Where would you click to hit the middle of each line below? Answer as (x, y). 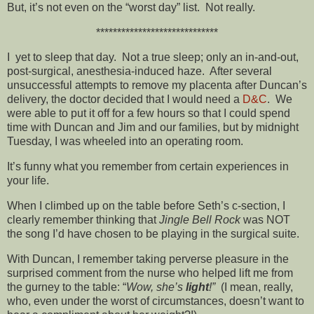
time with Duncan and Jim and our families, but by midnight (153, 128)
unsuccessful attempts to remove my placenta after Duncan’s (157, 86)
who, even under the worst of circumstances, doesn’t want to (156, 301)
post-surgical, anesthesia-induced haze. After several (139, 71)
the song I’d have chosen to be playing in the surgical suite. (153, 233)
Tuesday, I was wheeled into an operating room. (125, 142)
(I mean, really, (257, 287)
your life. (28, 181)
